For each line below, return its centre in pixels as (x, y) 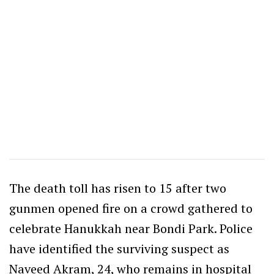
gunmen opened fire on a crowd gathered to (131, 208)
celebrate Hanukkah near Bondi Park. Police (131, 228)
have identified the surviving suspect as (119, 248)
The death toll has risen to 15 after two (118, 188)
